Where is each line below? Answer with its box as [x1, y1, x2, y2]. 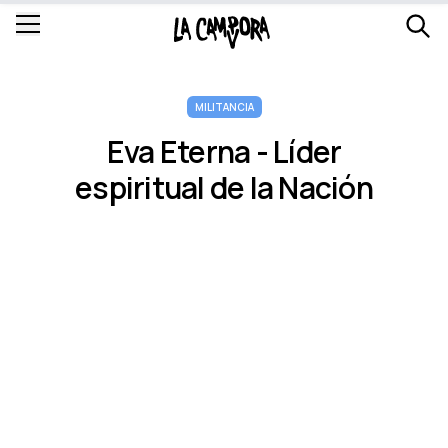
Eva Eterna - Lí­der [106, 131, 342, 172]
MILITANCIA [194, 100, 254, 114]
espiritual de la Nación [75, 167, 373, 208]
